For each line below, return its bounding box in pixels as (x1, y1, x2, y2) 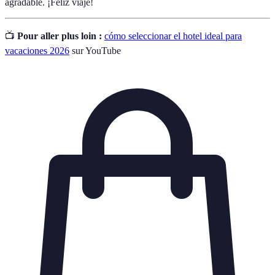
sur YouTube (69, 45, 121, 56)
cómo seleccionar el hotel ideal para (104, 30, 242, 41)
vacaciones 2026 (5, 45, 69, 56)
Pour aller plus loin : (17, 30, 102, 41)
